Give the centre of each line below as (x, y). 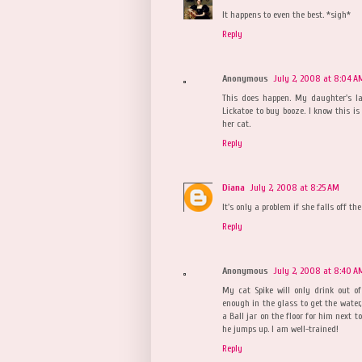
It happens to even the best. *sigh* (286, 14)
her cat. (236, 123)
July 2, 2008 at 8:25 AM (295, 187)
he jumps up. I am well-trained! (280, 328)
